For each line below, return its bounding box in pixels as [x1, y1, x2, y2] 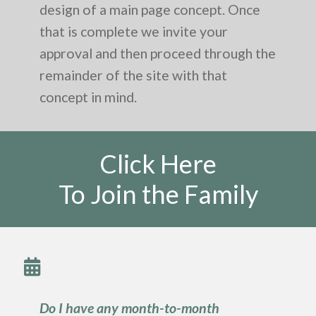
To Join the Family [58, 178, 258, 210]
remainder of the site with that [39, 66, 227, 83]
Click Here [99, 148, 217, 180]
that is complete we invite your [39, 23, 228, 39]
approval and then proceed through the [39, 44, 276, 61]
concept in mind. [39, 88, 137, 105]
